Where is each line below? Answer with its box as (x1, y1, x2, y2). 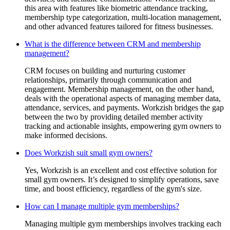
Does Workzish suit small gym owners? (25, 148, 152, 157)
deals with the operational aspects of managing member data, (25, 93, 221, 103)
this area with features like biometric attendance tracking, (25, 3, 208, 12)
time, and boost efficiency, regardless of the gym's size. (25, 184, 202, 193)
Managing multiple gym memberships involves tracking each (25, 219, 221, 228)
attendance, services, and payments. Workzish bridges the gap (25, 103, 224, 112)
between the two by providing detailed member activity (25, 112, 203, 121)
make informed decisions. (25, 130, 107, 140)
